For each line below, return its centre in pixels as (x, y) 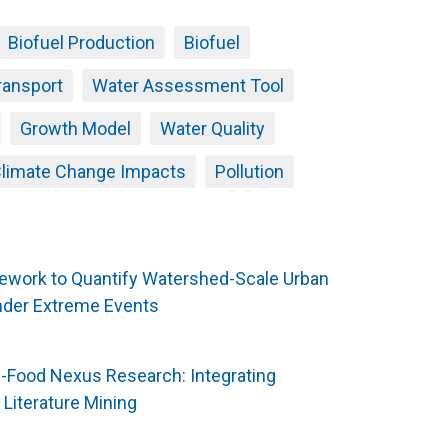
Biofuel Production (81, 43)
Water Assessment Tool (187, 86)
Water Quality (212, 129)
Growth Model (75, 129)
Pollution (249, 172)
